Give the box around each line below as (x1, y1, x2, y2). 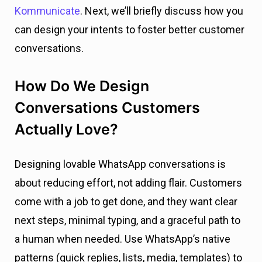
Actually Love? (15, 120, 118, 139)
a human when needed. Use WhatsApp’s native (15, 233, 230, 246)
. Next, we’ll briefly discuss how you (80, 5, 243, 18)
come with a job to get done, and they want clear (15, 195, 237, 208)
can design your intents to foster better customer (15, 23, 244, 36)
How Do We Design (15, 77, 149, 95)
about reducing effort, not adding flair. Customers (15, 177, 242, 189)
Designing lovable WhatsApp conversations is (15, 158, 226, 171)
